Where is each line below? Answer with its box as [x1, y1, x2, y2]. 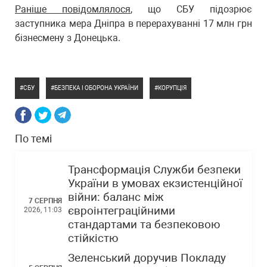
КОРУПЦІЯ [158, 85, 187, 91]
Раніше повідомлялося [15, 4, 131, 15]
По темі [15, 132, 52, 145]
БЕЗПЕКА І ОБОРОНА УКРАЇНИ [54, 85, 138, 91]
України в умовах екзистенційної [68, 177, 243, 190]
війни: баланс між [68, 191, 164, 204]
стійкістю [68, 232, 119, 245]
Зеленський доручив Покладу [68, 252, 226, 265]
